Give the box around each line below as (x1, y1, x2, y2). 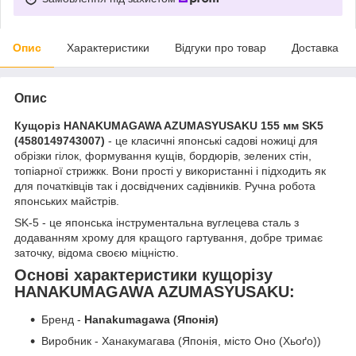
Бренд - (41, 313, 84, 327)
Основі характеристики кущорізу (14, 265, 273, 284)
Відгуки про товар (175, 41, 266, 54)
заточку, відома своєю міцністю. (14, 246, 179, 259)
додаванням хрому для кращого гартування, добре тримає (14, 230, 323, 244)
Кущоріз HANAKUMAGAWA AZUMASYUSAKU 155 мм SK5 (14, 118, 323, 132)
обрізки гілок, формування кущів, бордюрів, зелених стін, (14, 149, 311, 162)
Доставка (292, 41, 339, 54)
